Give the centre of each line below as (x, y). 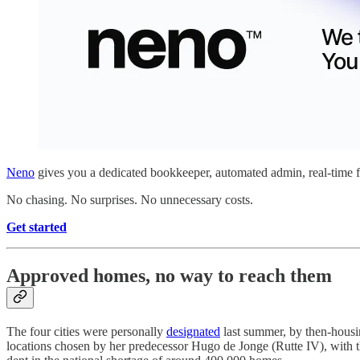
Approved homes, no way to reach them (169, 276)
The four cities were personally (86, 332)
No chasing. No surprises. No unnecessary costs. (130, 200)
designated (193, 332)
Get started (37, 227)
